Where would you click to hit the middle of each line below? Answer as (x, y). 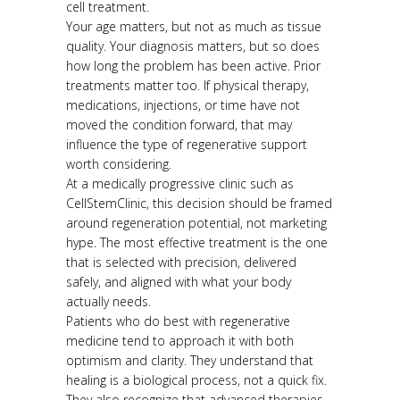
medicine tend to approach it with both (180, 341)
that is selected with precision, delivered (181, 262)
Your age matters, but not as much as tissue (194, 27)
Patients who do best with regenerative (178, 321)
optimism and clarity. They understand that (190, 361)
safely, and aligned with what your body (179, 282)
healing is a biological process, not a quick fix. (196, 380)
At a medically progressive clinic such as (180, 184)
